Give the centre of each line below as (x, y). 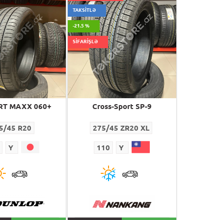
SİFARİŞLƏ (85, 42)
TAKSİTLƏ (84, 10)
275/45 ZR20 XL (121, 128)
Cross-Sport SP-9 (122, 107)
